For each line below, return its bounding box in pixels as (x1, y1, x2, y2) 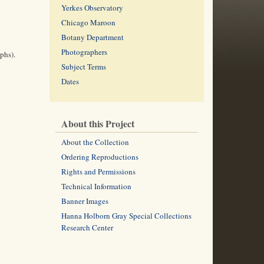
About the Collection (61, 137, 129, 147)
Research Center (61, 222, 113, 233)
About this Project (61, 117, 134, 130)
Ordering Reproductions (61, 151, 138, 162)
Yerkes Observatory (61, 2, 123, 13)
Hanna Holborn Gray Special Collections (61, 210, 192, 221)
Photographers (61, 47, 107, 57)
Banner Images (61, 196, 108, 206)
